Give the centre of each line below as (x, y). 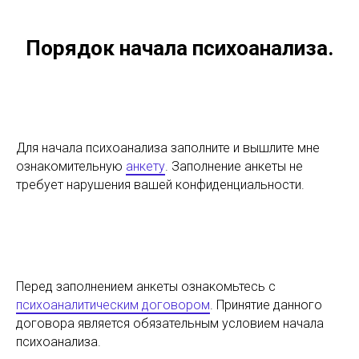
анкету (145, 166)
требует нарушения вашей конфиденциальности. (160, 185)
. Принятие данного (266, 305)
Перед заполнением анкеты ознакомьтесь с (146, 286)
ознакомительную (71, 166)
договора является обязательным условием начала (170, 323)
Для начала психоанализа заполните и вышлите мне (168, 148)
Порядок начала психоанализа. (179, 48)
